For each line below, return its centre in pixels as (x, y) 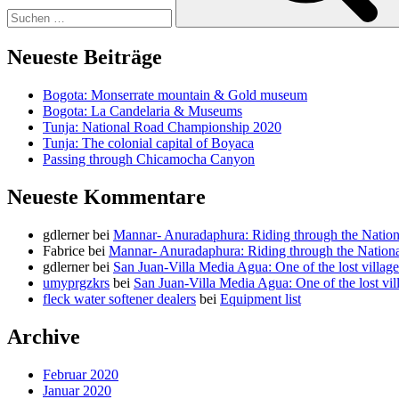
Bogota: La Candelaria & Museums (142, 111)
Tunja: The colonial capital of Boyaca (148, 143)
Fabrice (64, 250)
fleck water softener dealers (119, 298)
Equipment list (261, 298)
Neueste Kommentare (106, 196)
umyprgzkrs (76, 282)
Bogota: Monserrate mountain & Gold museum (175, 95)
